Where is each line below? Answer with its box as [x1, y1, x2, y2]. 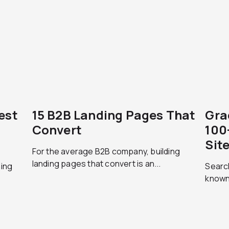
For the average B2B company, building [32, 146, 180, 157]
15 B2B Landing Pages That [32, 106, 196, 123]
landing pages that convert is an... [32, 158, 161, 169]
